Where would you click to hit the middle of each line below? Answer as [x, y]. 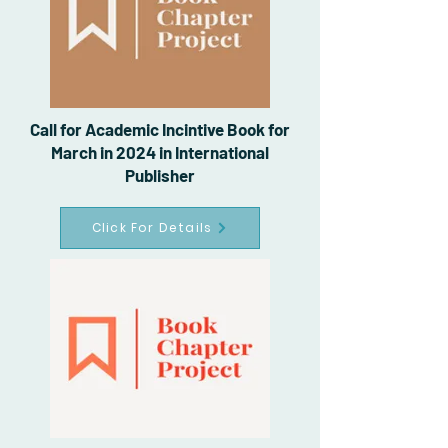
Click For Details [152, 228]
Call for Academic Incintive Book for [160, 129]
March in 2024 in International [160, 152]
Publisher [160, 175]
